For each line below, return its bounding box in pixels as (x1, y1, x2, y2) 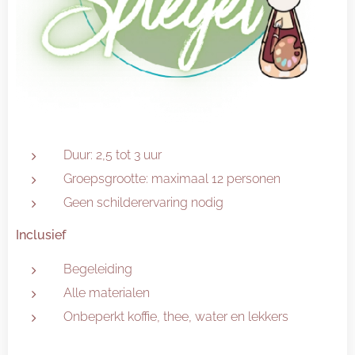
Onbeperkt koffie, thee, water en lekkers (63, 309, 288, 324)
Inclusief (16, 227, 66, 242)
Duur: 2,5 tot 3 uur (63, 147, 162, 162)
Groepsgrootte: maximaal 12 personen (63, 171, 281, 186)
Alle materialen (63, 285, 150, 300)
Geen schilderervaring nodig (63, 195, 223, 210)
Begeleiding (63, 261, 132, 277)
